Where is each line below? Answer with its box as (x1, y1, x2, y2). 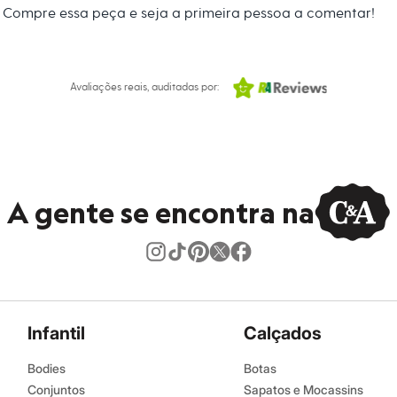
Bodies (27, 361, 66, 377)
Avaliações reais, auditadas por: (70, 81, 219, 95)
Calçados (244, 323, 322, 345)
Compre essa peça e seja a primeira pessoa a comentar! (2, 4, 375, 23)
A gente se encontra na (7, 193, 315, 230)
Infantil (27, 323, 85, 345)
